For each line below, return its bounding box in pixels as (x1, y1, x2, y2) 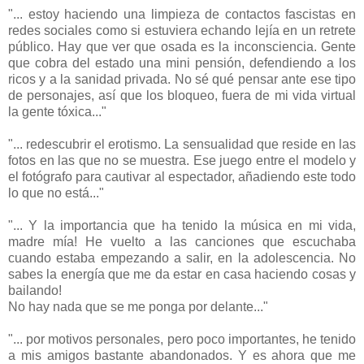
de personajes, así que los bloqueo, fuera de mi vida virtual (8, 88, 356, 102)
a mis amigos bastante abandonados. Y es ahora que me (8, 348, 356, 362)
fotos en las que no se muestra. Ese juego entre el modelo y (8, 153, 356, 167)
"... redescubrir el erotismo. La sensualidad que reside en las (8, 136, 356, 151)
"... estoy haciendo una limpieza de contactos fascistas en (8, 6, 356, 21)
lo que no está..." (8, 185, 104, 200)
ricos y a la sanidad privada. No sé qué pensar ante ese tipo (8, 71, 356, 86)
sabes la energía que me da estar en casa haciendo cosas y (8, 266, 356, 281)
